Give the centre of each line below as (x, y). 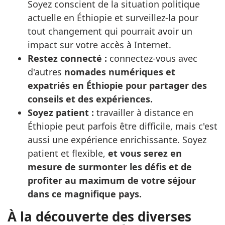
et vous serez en (145, 153)
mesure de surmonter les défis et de (110, 167)
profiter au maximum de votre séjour (112, 181)
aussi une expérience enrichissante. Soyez (117, 140)
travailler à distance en (144, 113)
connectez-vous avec (152, 59)
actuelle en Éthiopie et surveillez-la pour (113, 18)
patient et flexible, (68, 153)
